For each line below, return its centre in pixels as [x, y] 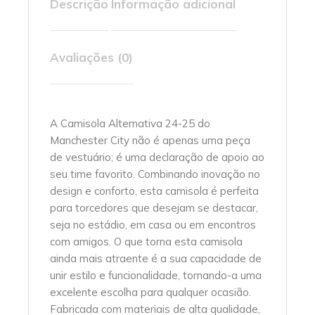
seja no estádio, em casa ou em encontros [153, 225]
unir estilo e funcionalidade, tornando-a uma [156, 275]
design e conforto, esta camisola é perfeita [155, 191]
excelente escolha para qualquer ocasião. [151, 292]
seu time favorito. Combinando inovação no [155, 174]
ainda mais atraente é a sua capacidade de [156, 258]
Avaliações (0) [92, 57]
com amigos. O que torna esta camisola [147, 242]
